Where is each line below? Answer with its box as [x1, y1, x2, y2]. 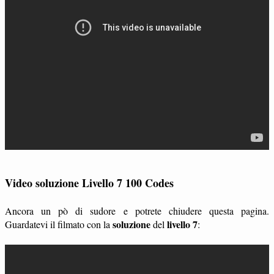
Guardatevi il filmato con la [5, 218, 113, 231]
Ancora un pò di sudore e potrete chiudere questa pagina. [5, 204, 269, 218]
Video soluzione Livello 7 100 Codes [5, 175, 174, 191]
